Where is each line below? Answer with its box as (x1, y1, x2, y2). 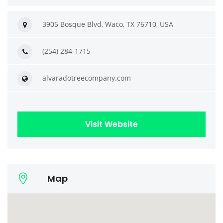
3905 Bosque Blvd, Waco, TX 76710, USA (42, 19, 173, 29)
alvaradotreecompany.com (42, 73, 131, 83)
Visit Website (85, 118, 138, 130)
